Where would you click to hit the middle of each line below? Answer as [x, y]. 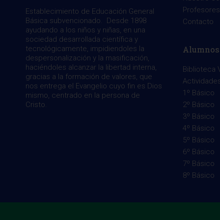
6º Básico [199, 152]
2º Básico [199, 105]
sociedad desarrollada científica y [82, 40]
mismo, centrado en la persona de [83, 96]
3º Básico [199, 117]
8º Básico [199, 176]
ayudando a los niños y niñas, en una [85, 30]
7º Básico [199, 164]
